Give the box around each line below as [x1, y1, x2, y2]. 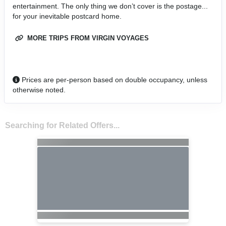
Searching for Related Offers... [5, 121, 120, 130]
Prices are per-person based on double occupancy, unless [20, 75, 207, 84]
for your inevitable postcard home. [13, 12, 122, 20]
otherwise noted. [13, 85, 66, 94]
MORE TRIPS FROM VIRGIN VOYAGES [25, 34, 149, 42]
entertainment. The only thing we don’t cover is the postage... [13, 2, 208, 10]
